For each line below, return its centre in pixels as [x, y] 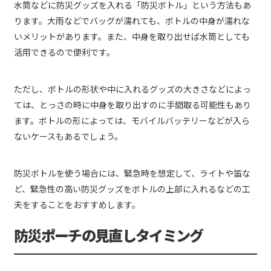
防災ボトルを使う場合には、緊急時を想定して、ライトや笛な [132, 173]
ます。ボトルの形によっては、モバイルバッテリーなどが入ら [132, 121]
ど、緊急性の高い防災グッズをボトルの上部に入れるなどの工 [132, 189]
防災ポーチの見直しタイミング [109, 235]
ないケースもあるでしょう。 [68, 136]
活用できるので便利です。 [64, 52]
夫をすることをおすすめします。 [77, 205]
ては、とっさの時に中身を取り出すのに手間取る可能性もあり [132, 105]
